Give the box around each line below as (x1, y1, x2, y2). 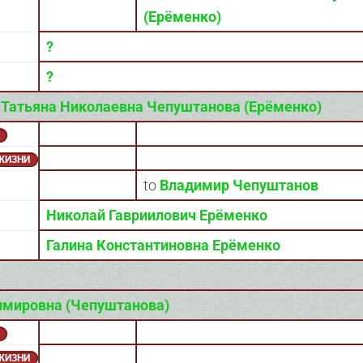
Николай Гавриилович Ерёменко (46, 207, 267, 224)
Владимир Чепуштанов (160, 177, 318, 194)
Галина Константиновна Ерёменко (46, 237, 280, 254)
